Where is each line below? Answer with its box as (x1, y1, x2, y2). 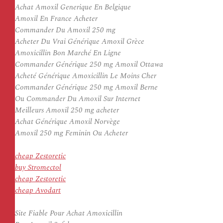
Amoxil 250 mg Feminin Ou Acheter (15, 127, 128, 139)
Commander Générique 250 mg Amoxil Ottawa (15, 59, 163, 70)
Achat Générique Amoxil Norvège (15, 116, 120, 127)
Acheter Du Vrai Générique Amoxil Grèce (15, 36, 144, 47)
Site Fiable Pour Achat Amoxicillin (15, 208, 122, 219)
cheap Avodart (15, 185, 61, 196)
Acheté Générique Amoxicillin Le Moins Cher (15, 70, 156, 82)
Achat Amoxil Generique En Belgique (15, 1, 131, 13)
